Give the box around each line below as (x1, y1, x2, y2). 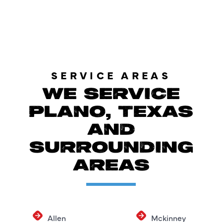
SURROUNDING (29, 139, 193, 157)
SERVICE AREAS (51, 67, 171, 82)
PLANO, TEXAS (29, 103, 193, 121)
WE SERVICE (42, 85, 180, 104)
